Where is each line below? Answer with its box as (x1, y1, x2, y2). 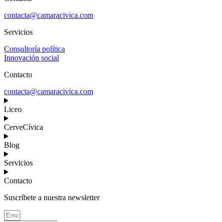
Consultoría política (4, 45, 65, 54)
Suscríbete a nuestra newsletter (4, 193, 100, 202)
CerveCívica (4, 123, 43, 132)
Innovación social (4, 54, 59, 62)
